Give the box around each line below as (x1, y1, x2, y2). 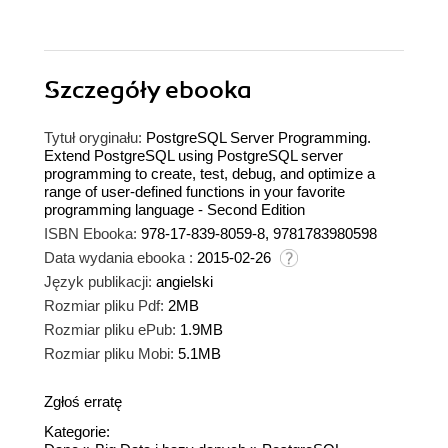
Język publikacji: (44, 272, 152, 290)
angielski (156, 272, 213, 290)
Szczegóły (44, 74, 165, 105)
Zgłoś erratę (44, 392, 122, 410)
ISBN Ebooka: (44, 224, 137, 242)
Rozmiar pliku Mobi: (44, 344, 174, 362)
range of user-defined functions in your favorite (44, 182, 345, 200)
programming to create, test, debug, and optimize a (44, 164, 375, 182)
